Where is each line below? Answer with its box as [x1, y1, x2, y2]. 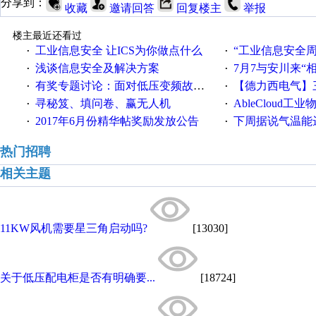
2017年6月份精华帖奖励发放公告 [35, 115, 199, 127]
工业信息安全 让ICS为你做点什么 [35, 44, 202, 56]
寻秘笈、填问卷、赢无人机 [35, 97, 171, 109]
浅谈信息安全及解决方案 [35, 62, 159, 74]
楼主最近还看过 [12, 30, 82, 41]
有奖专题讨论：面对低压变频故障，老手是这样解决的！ [35, 80, 193, 92]
